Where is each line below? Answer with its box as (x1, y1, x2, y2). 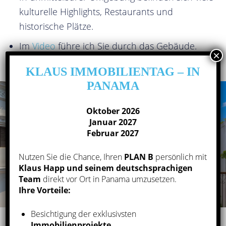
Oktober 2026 (86, 105, 140, 117)
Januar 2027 (89, 116, 137, 128)
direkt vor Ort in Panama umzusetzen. (41, 173, 177, 185)
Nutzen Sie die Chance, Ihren (19, 151, 125, 162)
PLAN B (124, 151, 154, 162)
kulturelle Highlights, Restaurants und (19, 6, 173, 18)
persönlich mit (153, 151, 207, 162)
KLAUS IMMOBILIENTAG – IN (26, 65, 200, 78)
